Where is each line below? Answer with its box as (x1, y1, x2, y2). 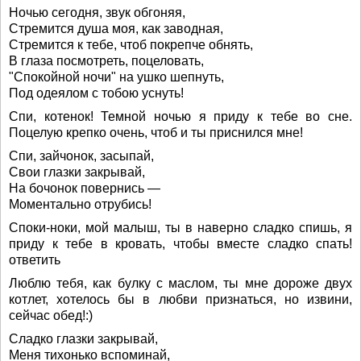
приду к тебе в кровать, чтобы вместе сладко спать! (9, 237, 352, 251)
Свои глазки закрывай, (9, 165, 145, 179)
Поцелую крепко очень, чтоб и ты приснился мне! (9, 126, 303, 139)
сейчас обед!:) (9, 309, 93, 322)
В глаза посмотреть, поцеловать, (9, 54, 204, 68)
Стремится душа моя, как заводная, (9, 22, 223, 35)
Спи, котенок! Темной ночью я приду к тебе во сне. (9, 110, 352, 123)
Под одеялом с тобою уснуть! (9, 86, 184, 100)
